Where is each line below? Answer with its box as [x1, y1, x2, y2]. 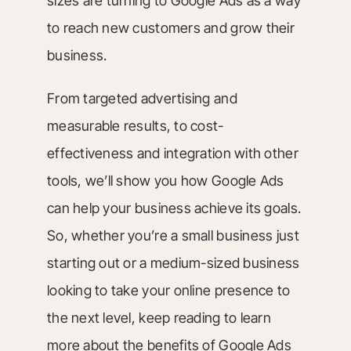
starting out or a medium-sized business [46, 255, 300, 271]
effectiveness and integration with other [46, 145, 299, 161]
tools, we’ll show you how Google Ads [46, 172, 284, 189]
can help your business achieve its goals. [46, 200, 302, 216]
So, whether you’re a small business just [46, 227, 299, 244]
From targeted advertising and [46, 90, 237, 107]
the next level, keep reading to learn [46, 309, 271, 326]
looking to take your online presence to [46, 282, 291, 299]
